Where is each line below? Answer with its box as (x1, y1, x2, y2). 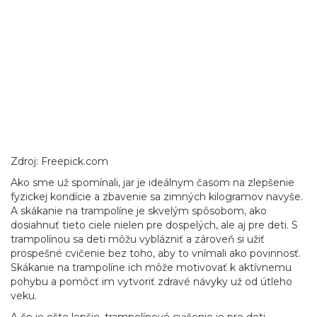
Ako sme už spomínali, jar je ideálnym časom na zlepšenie (11, 176, 294, 189)
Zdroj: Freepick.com (11, 155, 108, 168)
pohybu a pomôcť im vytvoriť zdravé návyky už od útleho (11, 275, 292, 288)
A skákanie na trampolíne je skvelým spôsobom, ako (11, 204, 267, 217)
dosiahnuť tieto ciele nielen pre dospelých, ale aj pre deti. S (11, 219, 298, 231)
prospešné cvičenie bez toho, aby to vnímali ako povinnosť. (11, 247, 301, 260)
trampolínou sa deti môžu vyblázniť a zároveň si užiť (11, 233, 265, 246)
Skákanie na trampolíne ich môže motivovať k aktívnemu (11, 261, 292, 274)
